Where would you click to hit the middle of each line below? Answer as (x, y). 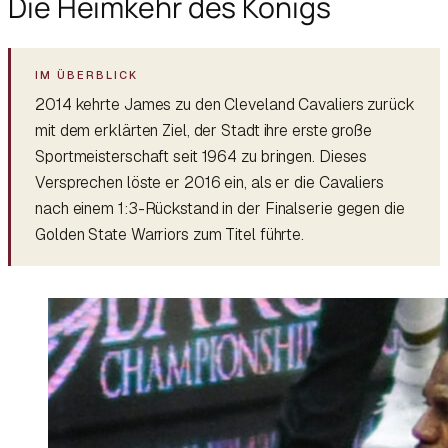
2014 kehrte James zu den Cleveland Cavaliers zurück (225, 104)
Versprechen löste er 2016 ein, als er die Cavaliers (209, 182)
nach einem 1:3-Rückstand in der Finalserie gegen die (220, 208)
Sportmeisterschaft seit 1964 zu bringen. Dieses (201, 156)
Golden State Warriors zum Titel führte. (170, 234)
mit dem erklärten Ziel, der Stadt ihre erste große (203, 130)
